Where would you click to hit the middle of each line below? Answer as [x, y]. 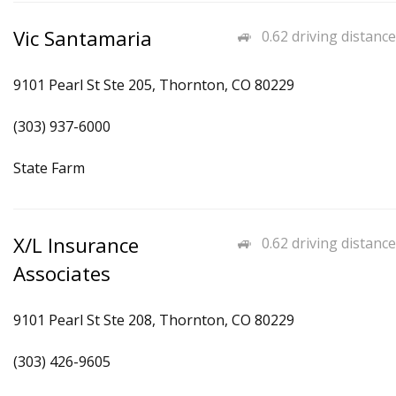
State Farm [49, 168]
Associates [62, 274]
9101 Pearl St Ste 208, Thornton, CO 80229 [154, 320]
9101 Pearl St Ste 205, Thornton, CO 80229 [154, 85]
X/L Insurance [76, 245]
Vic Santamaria [83, 38]
